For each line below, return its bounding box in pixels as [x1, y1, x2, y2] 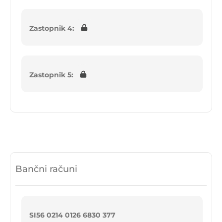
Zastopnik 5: [29, 70, 73, 80]
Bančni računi [15, 164, 77, 175]
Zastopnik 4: [29, 24, 74, 33]
